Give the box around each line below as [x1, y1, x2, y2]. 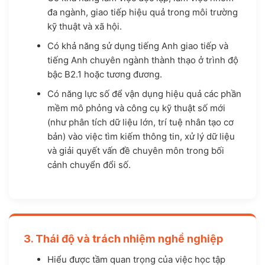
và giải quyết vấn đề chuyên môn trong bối [47, 145, 224, 157]
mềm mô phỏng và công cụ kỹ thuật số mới [47, 102, 225, 114]
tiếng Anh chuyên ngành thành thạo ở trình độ [47, 54, 238, 66]
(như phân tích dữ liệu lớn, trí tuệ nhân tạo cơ [47, 117, 234, 128]
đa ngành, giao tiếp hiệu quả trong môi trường [47, 7, 238, 18]
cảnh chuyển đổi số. [47, 159, 131, 171]
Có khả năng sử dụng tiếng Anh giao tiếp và [47, 40, 228, 52]
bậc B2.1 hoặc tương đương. [47, 69, 162, 80]
